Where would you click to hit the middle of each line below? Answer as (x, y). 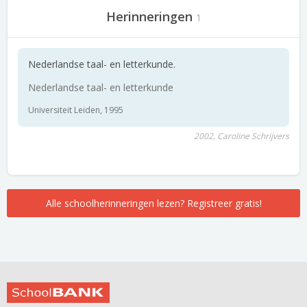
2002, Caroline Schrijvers (242, 136)
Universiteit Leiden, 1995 (76, 110)
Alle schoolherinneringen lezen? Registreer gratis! (153, 203)
